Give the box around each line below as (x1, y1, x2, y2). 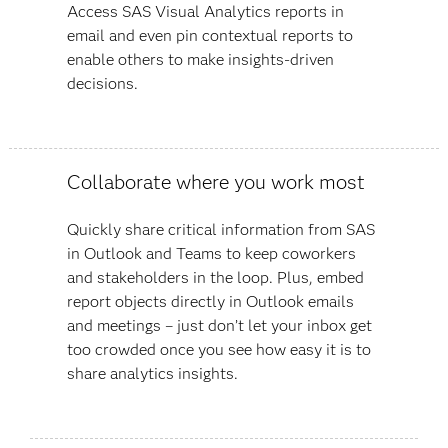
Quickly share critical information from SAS (66, 219, 375, 239)
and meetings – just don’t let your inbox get (66, 315, 372, 335)
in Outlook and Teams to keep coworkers (66, 243, 356, 263)
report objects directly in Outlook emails (66, 291, 354, 311)
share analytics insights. (66, 363, 238, 383)
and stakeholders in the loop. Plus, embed (66, 267, 364, 287)
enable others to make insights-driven (66, 49, 334, 69)
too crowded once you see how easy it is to (66, 339, 371, 359)
